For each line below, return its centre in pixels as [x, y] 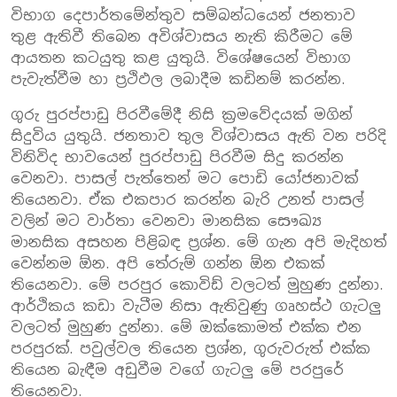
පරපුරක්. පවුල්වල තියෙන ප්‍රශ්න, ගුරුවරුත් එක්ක [191, 348]
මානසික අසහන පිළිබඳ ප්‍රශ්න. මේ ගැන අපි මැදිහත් [198, 242]
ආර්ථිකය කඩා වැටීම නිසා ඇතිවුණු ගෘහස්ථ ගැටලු [196, 306]
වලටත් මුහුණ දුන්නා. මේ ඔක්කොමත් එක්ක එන [186, 327]
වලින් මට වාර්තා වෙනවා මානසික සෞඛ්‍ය [166, 221]
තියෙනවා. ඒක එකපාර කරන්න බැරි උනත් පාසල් [187, 199]
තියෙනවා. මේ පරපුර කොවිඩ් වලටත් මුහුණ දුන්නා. [197, 284]
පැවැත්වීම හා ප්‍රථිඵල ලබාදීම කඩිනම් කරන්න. [178, 79]
